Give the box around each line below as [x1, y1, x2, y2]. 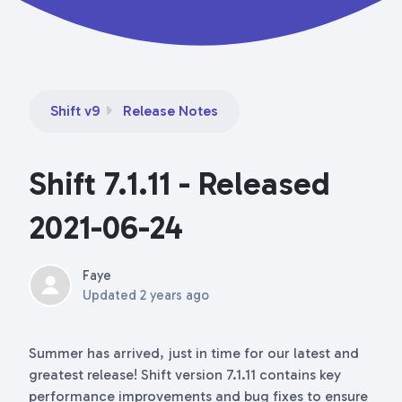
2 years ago [140, 287, 209, 303]
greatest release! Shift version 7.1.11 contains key [29, 366, 341, 383]
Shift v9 [50, 102, 100, 119]
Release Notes [123, 102, 218, 119]
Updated [83, 287, 140, 303]
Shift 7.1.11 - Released [29, 164, 330, 203]
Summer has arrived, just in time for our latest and [29, 345, 359, 362]
